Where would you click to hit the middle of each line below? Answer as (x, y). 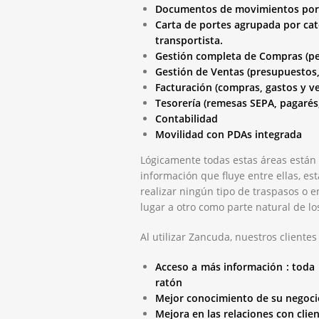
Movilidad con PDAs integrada (228, 134)
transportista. (189, 40)
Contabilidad (186, 118)
